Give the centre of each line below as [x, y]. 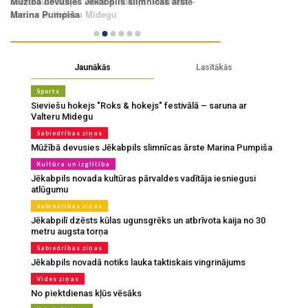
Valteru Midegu [62, 116]
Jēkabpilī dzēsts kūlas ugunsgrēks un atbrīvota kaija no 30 [148, 220]
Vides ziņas [58, 278]
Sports [48, 91]
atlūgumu [49, 189]
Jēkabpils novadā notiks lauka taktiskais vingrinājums [138, 262]
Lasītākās [214, 67]
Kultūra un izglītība [73, 164]
